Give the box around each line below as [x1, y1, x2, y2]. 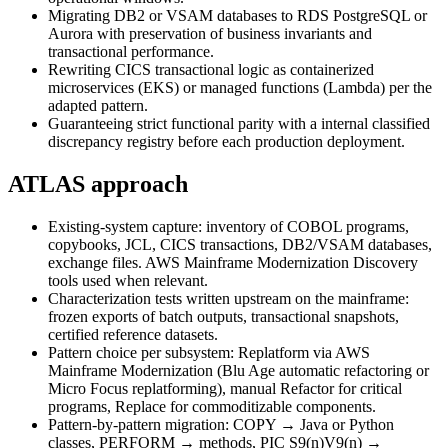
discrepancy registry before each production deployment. [48, 133, 405, 151]
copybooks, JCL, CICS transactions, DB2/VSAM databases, [48, 236, 432, 254]
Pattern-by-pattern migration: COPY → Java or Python [48, 416, 394, 434]
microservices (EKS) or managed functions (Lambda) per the [48, 79, 432, 97]
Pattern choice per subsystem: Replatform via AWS [48, 344, 370, 362]
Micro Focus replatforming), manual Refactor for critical [48, 380, 402, 398]
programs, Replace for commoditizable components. [48, 398, 376, 416]
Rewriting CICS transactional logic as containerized [48, 61, 374, 79]
